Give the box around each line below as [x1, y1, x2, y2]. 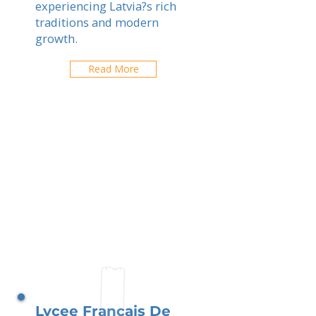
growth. [35, 30, 78, 47]
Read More [87, 62, 139, 75]
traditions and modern [35, 14, 159, 30]
